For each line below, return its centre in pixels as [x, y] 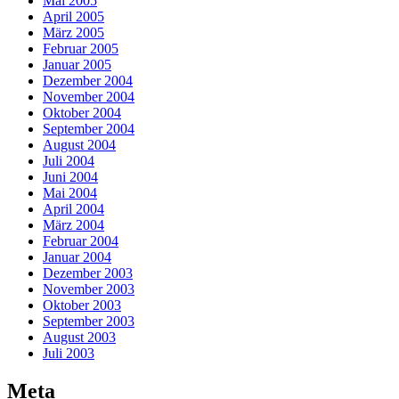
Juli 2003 [69, 353]
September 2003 [89, 321]
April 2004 [73, 208]
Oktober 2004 [82, 112]
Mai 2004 [70, 192]
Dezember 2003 [88, 273]
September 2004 [89, 128]
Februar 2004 [81, 240]
